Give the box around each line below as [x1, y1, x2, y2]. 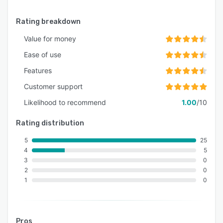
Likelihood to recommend [24, 98, 106, 107]
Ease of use [24, 50, 61, 59]
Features [24, 66, 52, 75]
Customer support [24, 82, 83, 91]
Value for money [24, 34, 76, 43]
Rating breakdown [16, 17, 81, 26]
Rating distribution [16, 119, 84, 128]
